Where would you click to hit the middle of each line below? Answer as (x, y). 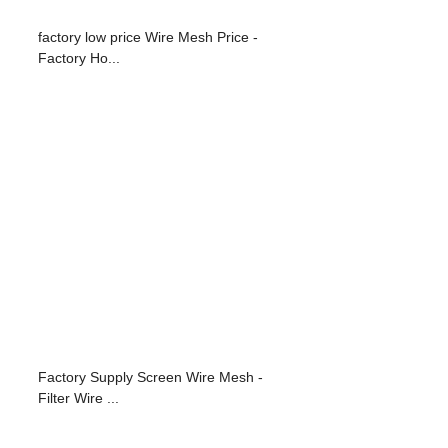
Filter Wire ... (78, 397)
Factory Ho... (79, 57)
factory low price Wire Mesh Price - (148, 36)
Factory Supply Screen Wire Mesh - (150, 376)
